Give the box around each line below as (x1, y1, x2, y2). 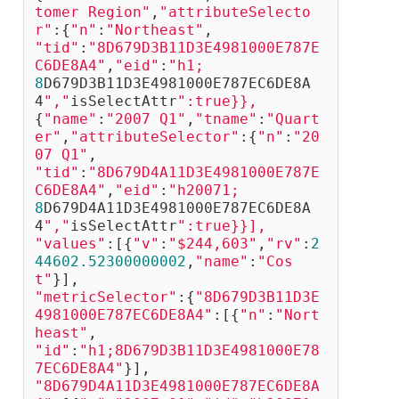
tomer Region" (35, 4, 151, 21)
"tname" (195, 110, 257, 128)
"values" (35, 235, 106, 253)
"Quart (266, 110, 320, 128)
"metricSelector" (35, 289, 177, 306)
